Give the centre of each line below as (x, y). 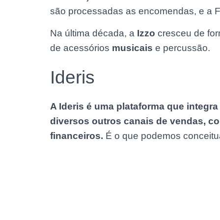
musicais (132, 48)
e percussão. (181, 48)
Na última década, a (94, 33)
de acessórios (81, 48)
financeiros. (77, 136)
